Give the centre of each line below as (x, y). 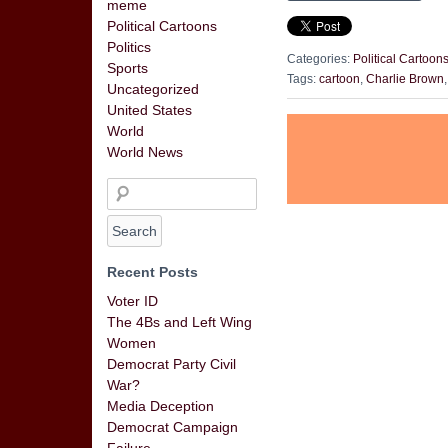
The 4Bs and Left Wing (179, 322)
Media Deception (160, 406)
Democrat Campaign (172, 427)
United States (149, 110)
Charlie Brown (405, 79)
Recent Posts (152, 272)
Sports (127, 68)
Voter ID (132, 301)
